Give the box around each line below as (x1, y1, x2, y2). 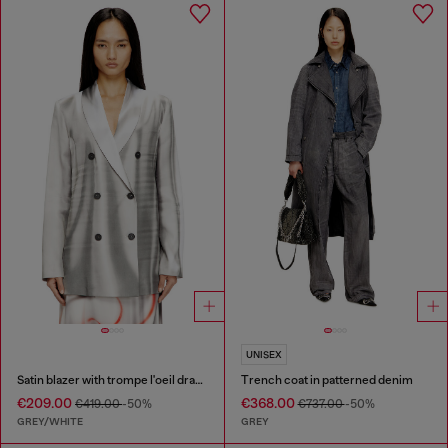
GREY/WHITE (17, 414, 83, 428)
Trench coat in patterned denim (240, 373, 413, 388)
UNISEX (245, 349, 282, 361)
